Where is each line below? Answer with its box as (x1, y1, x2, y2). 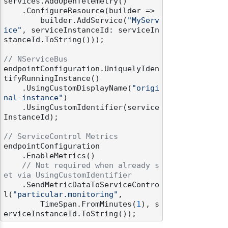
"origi (132, 84, 159, 93)
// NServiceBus (4, 55, 68, 64)
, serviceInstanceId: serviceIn (22, 26, 159, 35)
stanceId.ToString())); (4, 36, 104, 44)
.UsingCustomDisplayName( (22, 84, 132, 93)
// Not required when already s (22, 161, 159, 170)
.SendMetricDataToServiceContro (4, 181, 22, 189)
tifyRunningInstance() (4, 74, 100, 83)
